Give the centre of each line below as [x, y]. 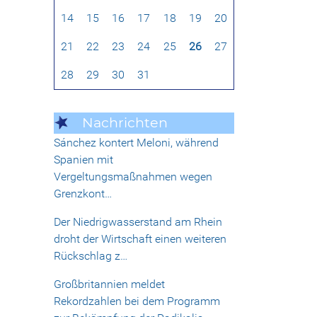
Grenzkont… [83, 194]
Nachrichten [125, 123]
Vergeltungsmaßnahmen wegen [133, 177]
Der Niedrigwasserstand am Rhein [138, 222]
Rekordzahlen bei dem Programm [137, 301]
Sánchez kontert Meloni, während [136, 143]
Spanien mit [83, 160]
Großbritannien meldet [109, 284]
